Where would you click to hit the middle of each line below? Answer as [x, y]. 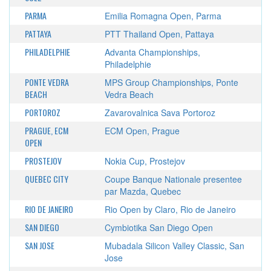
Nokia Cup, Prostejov [145, 161]
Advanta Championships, [152, 52]
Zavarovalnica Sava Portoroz [160, 113]
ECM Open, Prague [142, 131]
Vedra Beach [129, 94]
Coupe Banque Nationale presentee [173, 179]
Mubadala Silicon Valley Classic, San [174, 246]
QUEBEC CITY [47, 179]
